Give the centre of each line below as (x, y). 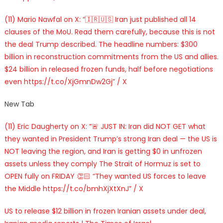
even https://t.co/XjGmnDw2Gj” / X (65, 81)
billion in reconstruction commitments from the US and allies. (111, 56)
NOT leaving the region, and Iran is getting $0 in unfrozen (103, 151)
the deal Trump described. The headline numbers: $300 (101, 44)
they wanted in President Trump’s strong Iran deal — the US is (111, 139)
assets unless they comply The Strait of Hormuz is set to (102, 164)
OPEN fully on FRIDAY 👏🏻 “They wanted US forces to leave (105, 176)
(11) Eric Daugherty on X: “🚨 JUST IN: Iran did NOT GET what (105, 126)
